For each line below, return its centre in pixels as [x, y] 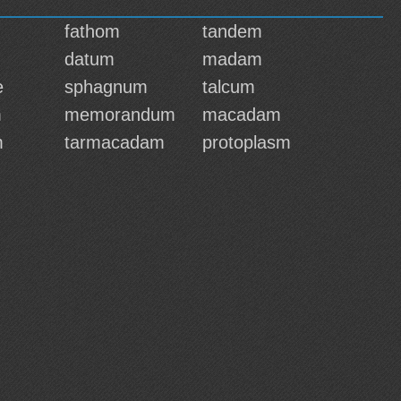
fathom [92, 31]
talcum [229, 87]
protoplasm [247, 142]
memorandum [120, 115]
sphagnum [106, 87]
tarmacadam [115, 142]
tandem [232, 31]
